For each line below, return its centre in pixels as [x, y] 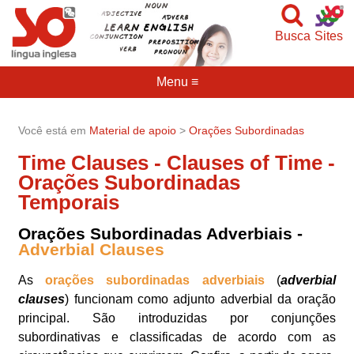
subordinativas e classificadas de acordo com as [177, 337]
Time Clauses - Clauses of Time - [177, 162]
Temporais [69, 202]
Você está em [54, 130]
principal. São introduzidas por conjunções [177, 318]
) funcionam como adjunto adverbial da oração [200, 299]
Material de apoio [133, 130]
